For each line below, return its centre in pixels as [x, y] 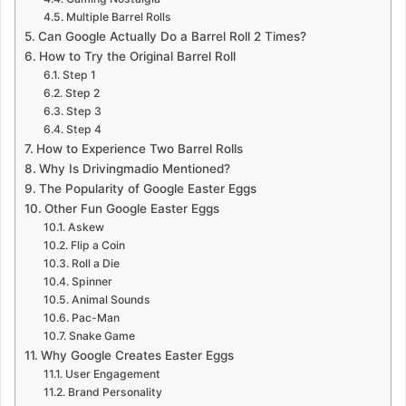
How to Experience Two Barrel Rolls [139, 148]
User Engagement [112, 373]
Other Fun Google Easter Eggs [131, 208]
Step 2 [82, 92]
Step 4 [83, 129]
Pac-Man [95, 317]
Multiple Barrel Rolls [118, 16]
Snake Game [101, 335]
